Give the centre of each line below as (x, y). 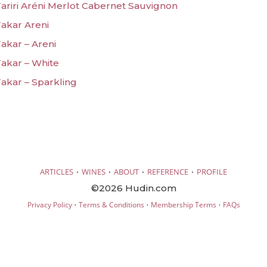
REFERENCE (168, 171)
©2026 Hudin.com (133, 188)
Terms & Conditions (111, 204)
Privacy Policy (49, 204)
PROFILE (212, 171)
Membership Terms (183, 204)
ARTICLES (57, 171)
